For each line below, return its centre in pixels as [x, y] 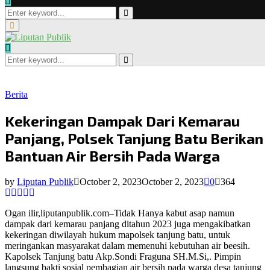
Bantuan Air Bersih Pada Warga [112, 156]
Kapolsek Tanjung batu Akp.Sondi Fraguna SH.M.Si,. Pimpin [123, 257]
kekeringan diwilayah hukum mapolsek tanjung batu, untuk [118, 235]
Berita [16, 95]
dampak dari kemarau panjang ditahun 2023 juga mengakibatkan [128, 224]
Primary [23, 25]
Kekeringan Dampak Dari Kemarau [122, 121]
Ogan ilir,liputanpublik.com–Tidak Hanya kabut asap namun [120, 213]
